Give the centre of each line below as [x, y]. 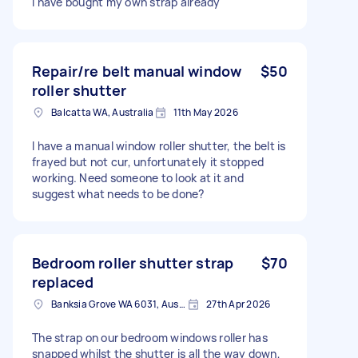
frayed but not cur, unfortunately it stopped [148, 161]
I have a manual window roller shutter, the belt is [159, 145]
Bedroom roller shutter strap [133, 263]
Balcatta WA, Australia [103, 112]
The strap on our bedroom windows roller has [150, 337]
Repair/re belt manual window [137, 71]
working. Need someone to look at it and [138, 177]
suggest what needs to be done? [118, 193]
